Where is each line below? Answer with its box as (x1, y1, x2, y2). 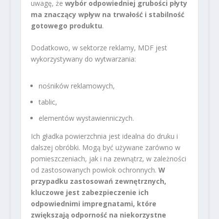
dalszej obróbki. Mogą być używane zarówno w (30, 142, 180, 152)
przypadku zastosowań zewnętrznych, (30, 176, 166, 186)
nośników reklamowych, (38, 81, 115, 91)
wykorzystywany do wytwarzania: (30, 54, 136, 64)
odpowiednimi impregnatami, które (30, 198, 156, 208)
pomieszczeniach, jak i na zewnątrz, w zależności (30, 153, 186, 163)
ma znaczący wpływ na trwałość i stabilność (30, 9, 184, 19)
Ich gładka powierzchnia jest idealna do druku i (30, 131, 178, 141)
